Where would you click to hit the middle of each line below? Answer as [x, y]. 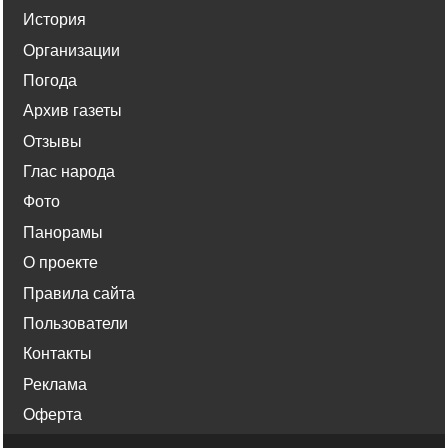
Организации [71, 50]
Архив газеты [72, 111]
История [54, 20]
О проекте [60, 263]
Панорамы [63, 232]
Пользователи [75, 324]
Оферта [52, 415]
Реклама [55, 384]
